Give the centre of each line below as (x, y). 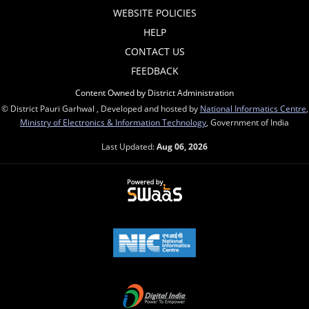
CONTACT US (154, 51)
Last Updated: (129, 146)
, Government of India (248, 122)
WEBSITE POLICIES (154, 13)
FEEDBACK (154, 71)
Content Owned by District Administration (154, 92)
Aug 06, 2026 (182, 146)
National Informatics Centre (253, 108)
